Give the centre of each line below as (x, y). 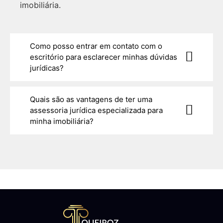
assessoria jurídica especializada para (96, 110)
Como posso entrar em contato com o (96, 46)
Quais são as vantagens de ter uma (91, 99)
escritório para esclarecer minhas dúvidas (104, 57)
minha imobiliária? (62, 121)
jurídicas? (47, 68)
